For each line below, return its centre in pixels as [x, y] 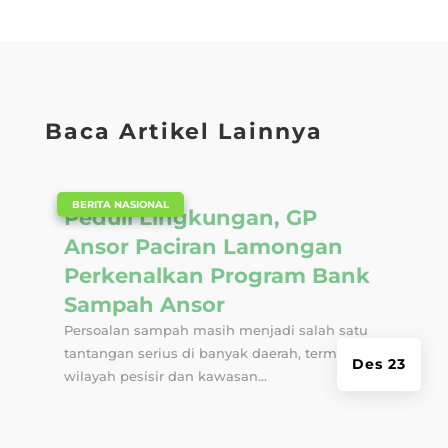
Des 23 [379, 364]
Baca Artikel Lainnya [183, 132]
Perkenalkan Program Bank [216, 276]
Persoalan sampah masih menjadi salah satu [215, 330]
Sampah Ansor [144, 305]
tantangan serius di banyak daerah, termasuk [216, 353]
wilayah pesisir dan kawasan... [165, 376]
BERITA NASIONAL [120, 205]
